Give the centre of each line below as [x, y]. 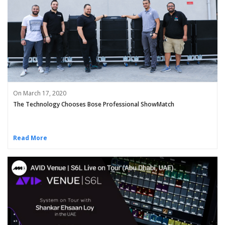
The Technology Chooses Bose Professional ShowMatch [94, 104]
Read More [30, 138]
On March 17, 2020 [40, 93]
